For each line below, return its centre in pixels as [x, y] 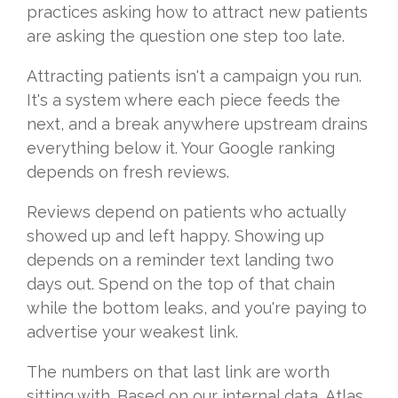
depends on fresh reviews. [128, 172]
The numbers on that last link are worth [178, 372]
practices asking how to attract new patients [197, 12]
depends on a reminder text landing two [180, 260]
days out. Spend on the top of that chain [181, 284]
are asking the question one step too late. [186, 36]
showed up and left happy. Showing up [175, 236]
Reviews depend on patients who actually [187, 212]
